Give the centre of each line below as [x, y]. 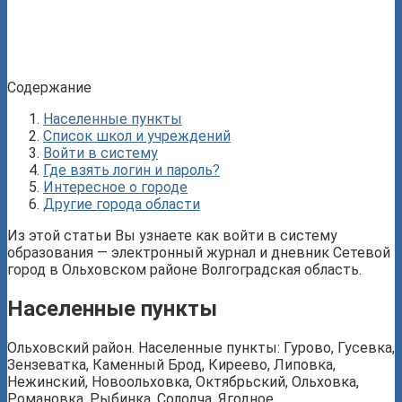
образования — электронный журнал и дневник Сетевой [199, 252]
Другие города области [122, 204]
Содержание [49, 87]
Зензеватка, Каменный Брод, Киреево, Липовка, [171, 364]
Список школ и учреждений [137, 135]
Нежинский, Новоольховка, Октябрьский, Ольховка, [183, 381]
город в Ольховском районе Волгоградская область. [184, 269]
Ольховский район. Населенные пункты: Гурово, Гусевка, [201, 347]
